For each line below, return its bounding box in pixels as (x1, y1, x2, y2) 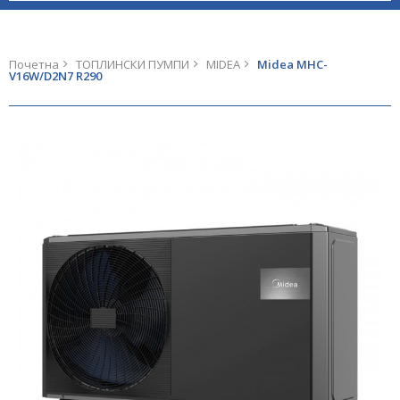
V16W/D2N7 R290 (9, 68, 102, 84)
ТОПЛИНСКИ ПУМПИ (76, 56, 189, 72)
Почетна (9, 56, 59, 72)
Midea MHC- (257, 56, 328, 72)
